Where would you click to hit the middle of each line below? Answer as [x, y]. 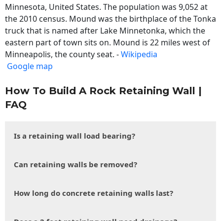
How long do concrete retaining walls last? [93, 193]
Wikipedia [139, 55]
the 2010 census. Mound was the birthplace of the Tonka [110, 19]
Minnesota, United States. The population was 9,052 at [106, 7]
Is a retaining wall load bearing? [74, 136]
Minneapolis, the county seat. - [63, 55]
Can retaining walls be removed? [75, 165]
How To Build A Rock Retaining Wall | [103, 91]
